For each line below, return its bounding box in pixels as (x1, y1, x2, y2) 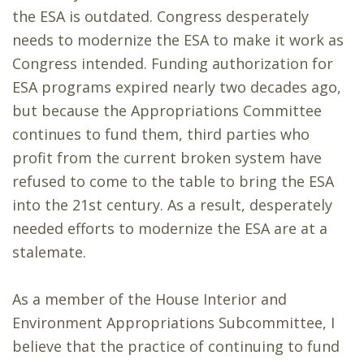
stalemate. (12, 242, 86, 262)
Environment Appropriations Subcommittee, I (12, 313, 335, 333)
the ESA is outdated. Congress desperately (12, 6, 309, 27)
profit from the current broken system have (12, 148, 322, 168)
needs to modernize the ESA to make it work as (12, 30, 344, 50)
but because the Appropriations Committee (12, 101, 322, 121)
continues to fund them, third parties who (12, 124, 310, 145)
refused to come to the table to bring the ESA (12, 171, 334, 192)
